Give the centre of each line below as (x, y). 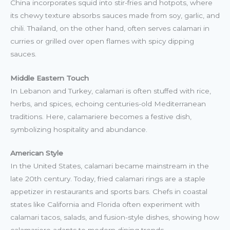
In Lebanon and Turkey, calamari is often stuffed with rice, (111, 91)
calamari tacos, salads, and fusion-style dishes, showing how (115, 217)
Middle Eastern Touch (50, 78)
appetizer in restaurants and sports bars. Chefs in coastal (109, 192)
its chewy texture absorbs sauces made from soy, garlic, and (115, 15)
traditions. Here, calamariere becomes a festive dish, (101, 116)
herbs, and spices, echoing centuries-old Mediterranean (108, 103)
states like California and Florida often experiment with (105, 205)
